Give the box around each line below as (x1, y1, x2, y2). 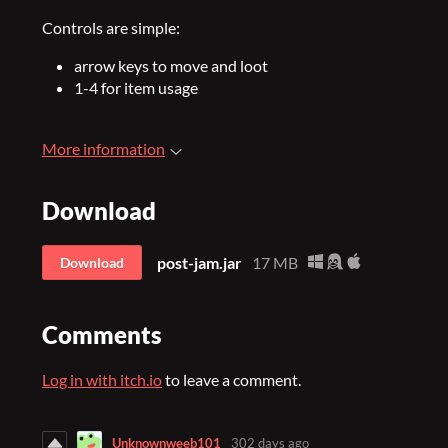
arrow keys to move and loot (74, 56, 268, 75)
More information (42, 139, 165, 158)
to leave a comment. (162, 369, 301, 389)
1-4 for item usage (74, 78, 198, 97)
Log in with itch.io (42, 369, 162, 389)
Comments (42, 319, 162, 349)
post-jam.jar (157, 252, 242, 272)
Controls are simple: (42, 18, 180, 37)
